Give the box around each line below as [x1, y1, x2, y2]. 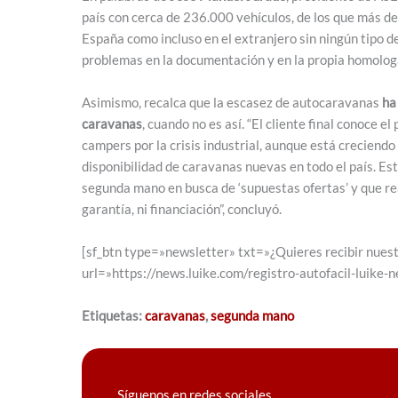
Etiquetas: [82, 307, 145, 324]
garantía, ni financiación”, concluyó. [82, 201, 282, 218]
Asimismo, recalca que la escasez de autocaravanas [82, 94, 382, 111]
